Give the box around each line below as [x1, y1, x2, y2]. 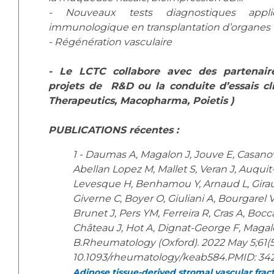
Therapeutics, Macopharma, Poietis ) [48, 95, 234, 106]
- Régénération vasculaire [48, 36, 172, 48]
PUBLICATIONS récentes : [48, 124, 179, 136]
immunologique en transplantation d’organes [48, 21, 270, 33]
